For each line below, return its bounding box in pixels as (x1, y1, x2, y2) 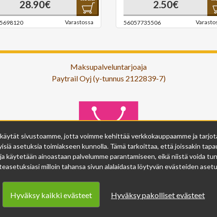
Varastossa (65, 18, 93, 26)
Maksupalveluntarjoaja (70, 62, 147, 71)
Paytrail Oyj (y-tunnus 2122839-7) (51, 73, 166, 83)
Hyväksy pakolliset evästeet (111, 190, 205, 200)
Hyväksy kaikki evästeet (10, 190, 92, 200)
